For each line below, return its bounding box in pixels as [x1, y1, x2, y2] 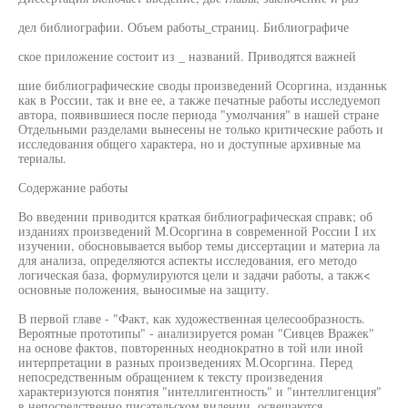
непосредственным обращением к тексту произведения [18, 368, 322, 385]
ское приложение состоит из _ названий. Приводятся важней [18, 47, 356, 65]
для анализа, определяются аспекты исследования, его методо [18, 251, 357, 269]
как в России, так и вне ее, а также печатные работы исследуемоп [18, 91, 381, 108]
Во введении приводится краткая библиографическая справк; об [18, 208, 372, 225]
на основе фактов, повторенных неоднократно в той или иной [18, 339, 363, 356]
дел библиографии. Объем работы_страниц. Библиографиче [18, 18, 349, 36]
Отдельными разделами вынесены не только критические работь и [18, 120, 383, 138]
